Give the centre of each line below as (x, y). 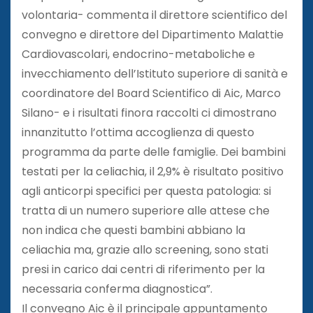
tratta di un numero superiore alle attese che (146, 210)
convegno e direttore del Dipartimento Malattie (153, 34)
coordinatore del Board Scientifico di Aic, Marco (151, 93)
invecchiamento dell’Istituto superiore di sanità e (155, 73)
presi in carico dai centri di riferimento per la (143, 269)
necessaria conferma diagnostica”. (117, 289)
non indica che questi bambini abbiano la (133, 230)
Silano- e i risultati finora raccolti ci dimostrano (149, 112)
